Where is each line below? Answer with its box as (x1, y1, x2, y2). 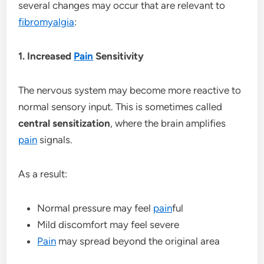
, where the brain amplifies (110, 117, 226, 129)
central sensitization (18, 117, 111, 129)
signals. (37, 133, 73, 146)
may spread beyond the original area (56, 235, 220, 247)
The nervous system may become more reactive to (18, 84, 242, 96)
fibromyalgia (18, 15, 75, 28)
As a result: (18, 167, 68, 180)
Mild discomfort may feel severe (37, 218, 180, 230)
